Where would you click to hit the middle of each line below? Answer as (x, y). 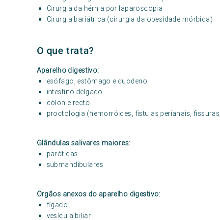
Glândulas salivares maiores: (83, 143)
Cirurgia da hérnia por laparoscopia (105, 8)
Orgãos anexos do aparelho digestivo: (98, 194)
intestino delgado (74, 92)
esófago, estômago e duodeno (97, 81)
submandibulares (75, 165)
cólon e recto (68, 103)
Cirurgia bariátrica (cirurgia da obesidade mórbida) (130, 19)
